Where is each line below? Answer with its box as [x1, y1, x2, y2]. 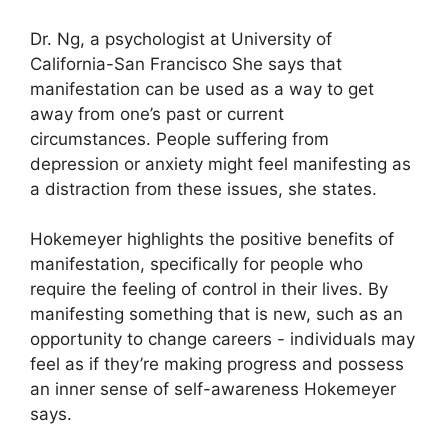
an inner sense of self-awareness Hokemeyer [30, 379, 396, 399]
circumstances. [30, 128, 151, 149]
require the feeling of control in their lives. [30, 279, 363, 299]
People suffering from [156, 128, 329, 149]
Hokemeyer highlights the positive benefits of [30, 229, 394, 249]
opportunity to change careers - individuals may [30, 329, 415, 349]
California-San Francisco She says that [30, 53, 342, 74]
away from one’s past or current [30, 103, 284, 124]
